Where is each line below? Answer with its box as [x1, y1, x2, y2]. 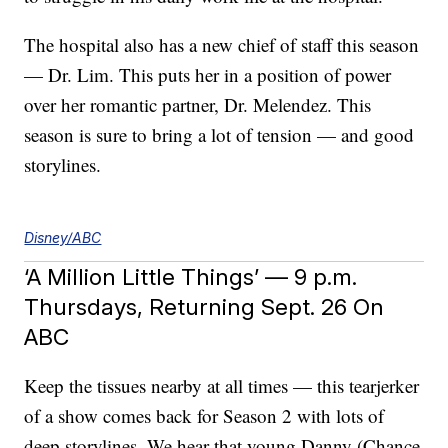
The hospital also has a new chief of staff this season [24, 32, 420, 58]
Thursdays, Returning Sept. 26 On [24, 293, 385, 321]
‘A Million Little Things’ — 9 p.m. [24, 263, 358, 291]
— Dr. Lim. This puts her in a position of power [24, 62, 392, 88]
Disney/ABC [24, 229, 102, 247]
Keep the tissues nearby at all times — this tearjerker [24, 373, 420, 399]
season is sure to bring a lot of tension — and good [24, 122, 415, 148]
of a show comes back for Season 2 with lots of [24, 403, 385, 429]
